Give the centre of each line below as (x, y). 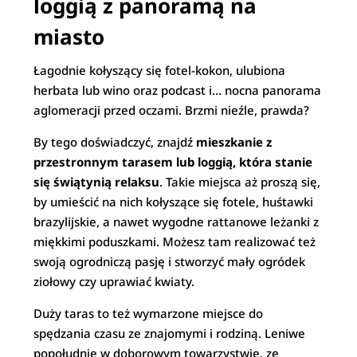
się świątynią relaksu (97, 182)
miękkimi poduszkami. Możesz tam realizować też (175, 241)
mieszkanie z (234, 142)
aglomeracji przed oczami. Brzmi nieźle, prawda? (172, 110)
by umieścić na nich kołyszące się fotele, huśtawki (174, 202)
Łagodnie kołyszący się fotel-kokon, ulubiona (160, 70)
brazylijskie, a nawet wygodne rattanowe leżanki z (177, 222)
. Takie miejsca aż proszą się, (240, 182)
